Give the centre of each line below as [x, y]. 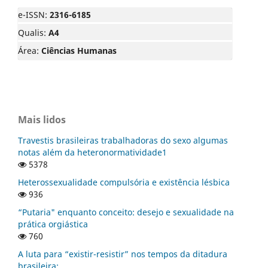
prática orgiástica [53, 224]
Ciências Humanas [79, 51]
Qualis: [33, 33]
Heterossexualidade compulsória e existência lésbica [124, 182]
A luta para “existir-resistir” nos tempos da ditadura [123, 254]
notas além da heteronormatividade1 [92, 153]
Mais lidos [42, 120]
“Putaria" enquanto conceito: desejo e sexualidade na [126, 212]
